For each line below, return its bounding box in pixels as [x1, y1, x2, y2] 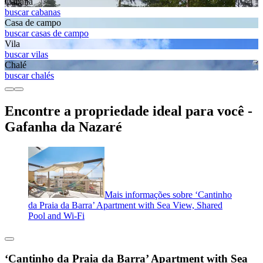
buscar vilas [5, 49, 48, 60]
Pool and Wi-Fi [28, 210, 85, 221]
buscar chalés [5, 70, 54, 81]
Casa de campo [5, 18, 61, 28]
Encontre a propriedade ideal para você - [5, 103, 252, 119]
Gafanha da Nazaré [5, 119, 122, 135]
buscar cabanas [5, 7, 60, 18]
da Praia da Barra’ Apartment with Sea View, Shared [28, 200, 222, 210]
